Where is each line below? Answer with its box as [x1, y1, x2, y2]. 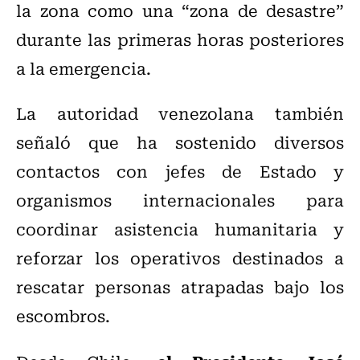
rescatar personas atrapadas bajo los [16, 274, 344, 300]
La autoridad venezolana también [16, 100, 344, 126]
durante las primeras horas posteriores [16, 27, 344, 52]
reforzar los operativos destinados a [16, 245, 344, 271]
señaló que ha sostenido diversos [16, 129, 344, 155]
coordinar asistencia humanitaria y [16, 216, 344, 242]
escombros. [16, 303, 110, 329]
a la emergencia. [16, 55, 151, 81]
